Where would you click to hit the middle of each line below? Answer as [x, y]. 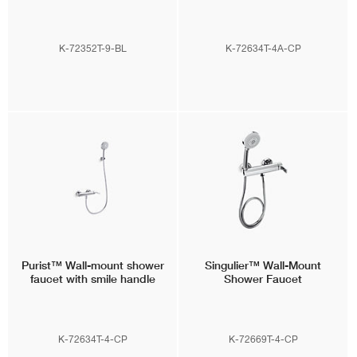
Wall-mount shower [113, 254]
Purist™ [41, 254]
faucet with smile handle [92, 267]
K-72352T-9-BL [92, 37]
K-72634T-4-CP [92, 328]
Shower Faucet [263, 267]
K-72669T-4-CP [263, 328]
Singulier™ [232, 254]
